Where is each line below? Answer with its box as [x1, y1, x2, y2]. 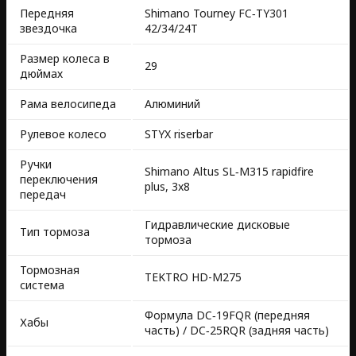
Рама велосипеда [20, 96, 116, 112]
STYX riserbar [145, 126, 213, 142]
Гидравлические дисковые [145, 217, 290, 233]
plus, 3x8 [145, 179, 190, 195]
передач [20, 187, 66, 203]
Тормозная [20, 262, 79, 278]
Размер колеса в [20, 51, 110, 67]
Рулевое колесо [20, 126, 106, 142]
